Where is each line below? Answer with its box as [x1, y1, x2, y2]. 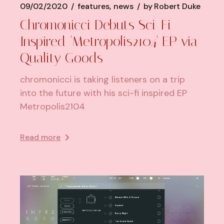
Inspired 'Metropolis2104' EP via [20, 33, 198, 50]
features [77, 1, 110, 12]
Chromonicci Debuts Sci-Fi [20, 16, 171, 33]
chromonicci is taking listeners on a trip [20, 73, 185, 86]
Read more [20, 132, 61, 143]
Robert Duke [154, 1, 201, 12]
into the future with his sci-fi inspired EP [20, 87, 187, 99]
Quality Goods [20, 49, 103, 66]
